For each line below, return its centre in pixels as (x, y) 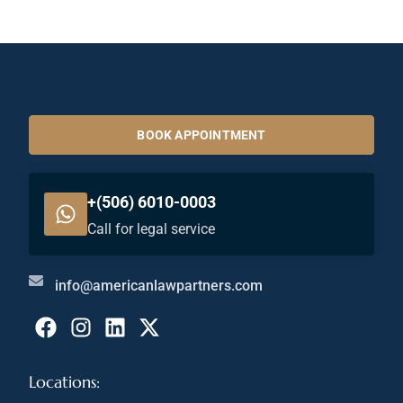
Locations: (64, 381)
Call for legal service (151, 228)
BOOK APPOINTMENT (201, 134)
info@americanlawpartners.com (159, 285)
